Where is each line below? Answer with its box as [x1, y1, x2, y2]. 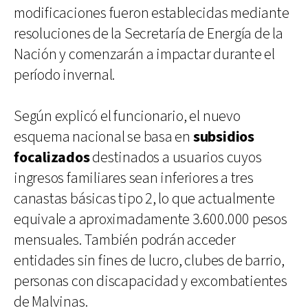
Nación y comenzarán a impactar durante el [14, 44, 275, 65]
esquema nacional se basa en [14, 126, 193, 147]
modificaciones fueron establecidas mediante [14, 3, 289, 23]
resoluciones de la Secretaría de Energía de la [14, 23, 283, 44]
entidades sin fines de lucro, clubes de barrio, [14, 250, 285, 271]
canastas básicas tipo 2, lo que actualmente [14, 188, 275, 209]
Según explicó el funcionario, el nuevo [14, 106, 241, 126]
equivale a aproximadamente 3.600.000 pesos [14, 209, 287, 230]
